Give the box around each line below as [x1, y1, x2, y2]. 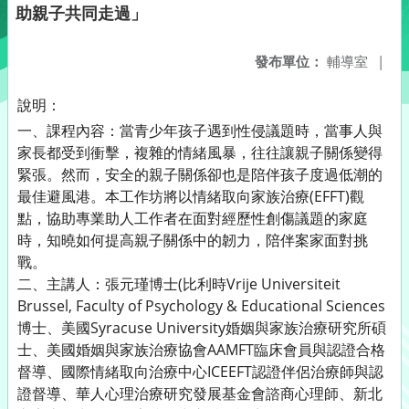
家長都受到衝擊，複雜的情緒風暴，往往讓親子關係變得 [17, 142, 383, 163]
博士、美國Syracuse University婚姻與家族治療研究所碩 [17, 318, 386, 338]
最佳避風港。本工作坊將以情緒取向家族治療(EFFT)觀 [17, 186, 364, 206]
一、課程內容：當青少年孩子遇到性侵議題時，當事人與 [17, 121, 383, 141]
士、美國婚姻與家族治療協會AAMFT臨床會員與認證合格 [17, 340, 385, 360]
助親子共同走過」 [16, 2, 147, 24]
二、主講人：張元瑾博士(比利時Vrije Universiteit [17, 274, 341, 294]
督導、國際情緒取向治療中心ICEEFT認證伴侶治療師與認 [17, 362, 383, 382]
